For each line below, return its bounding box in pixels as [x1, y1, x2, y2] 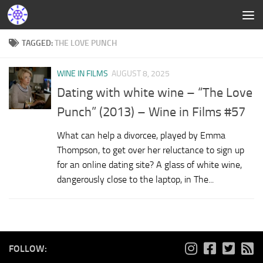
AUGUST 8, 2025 [112, 69, 170, 79]
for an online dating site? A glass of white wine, [57, 159, 242, 171]
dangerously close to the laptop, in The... [57, 174, 214, 186]
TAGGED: [22, 38, 55, 48]
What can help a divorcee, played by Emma [57, 130, 225, 141]
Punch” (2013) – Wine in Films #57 [57, 104, 245, 120]
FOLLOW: [9, 243, 47, 255]
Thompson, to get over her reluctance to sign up [57, 144, 244, 156]
